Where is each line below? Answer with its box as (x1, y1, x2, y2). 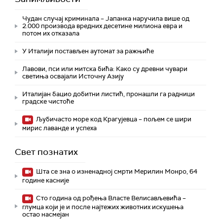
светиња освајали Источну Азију (22, 72, 124, 81)
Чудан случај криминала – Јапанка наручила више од (22, 14, 189, 23)
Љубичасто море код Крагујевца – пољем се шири (35, 115, 191, 124)
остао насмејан (22, 210, 69, 219)
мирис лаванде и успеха (22, 124, 97, 133)
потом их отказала (22, 29, 79, 38)
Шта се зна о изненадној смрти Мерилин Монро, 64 (35, 167, 197, 176)
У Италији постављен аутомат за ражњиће (22, 47, 154, 56)
